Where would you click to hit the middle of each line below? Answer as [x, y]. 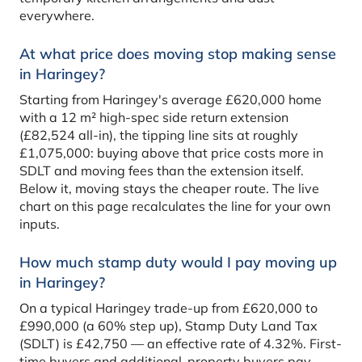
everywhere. [57, 16]
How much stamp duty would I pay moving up [178, 263]
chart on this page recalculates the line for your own [175, 206]
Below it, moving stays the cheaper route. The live [169, 189]
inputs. [40, 224]
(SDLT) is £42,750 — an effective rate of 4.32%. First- [181, 344]
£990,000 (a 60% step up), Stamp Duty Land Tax [168, 326]
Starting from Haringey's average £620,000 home [170, 100]
